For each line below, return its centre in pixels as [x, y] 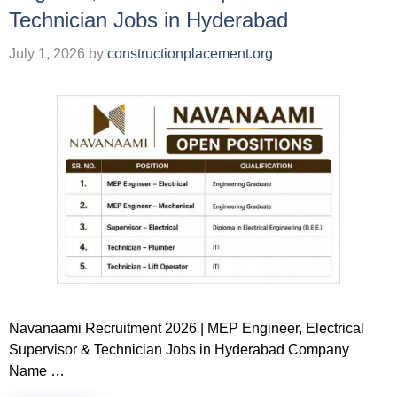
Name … [37, 370]
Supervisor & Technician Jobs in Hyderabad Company [179, 349]
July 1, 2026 [47, 53]
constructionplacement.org [190, 53]
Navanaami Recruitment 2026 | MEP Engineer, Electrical [187, 328]
